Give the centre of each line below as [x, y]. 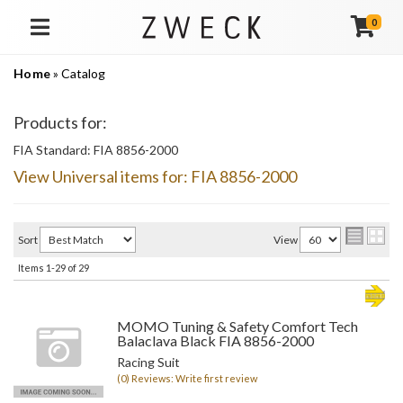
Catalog [84, 73]
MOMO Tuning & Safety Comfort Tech [237, 326]
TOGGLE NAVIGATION [85, 37]
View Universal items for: [102, 176]
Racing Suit [148, 362]
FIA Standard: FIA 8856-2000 [96, 150]
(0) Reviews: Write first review [187, 378]
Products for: [60, 122]
